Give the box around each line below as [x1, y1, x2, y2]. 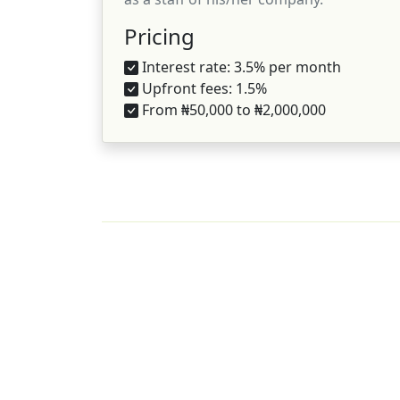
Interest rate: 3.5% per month [138, 56, 341, 77]
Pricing [124, 21, 195, 51]
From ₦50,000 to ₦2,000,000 [138, 99, 326, 120]
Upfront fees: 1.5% [138, 78, 267, 98]
